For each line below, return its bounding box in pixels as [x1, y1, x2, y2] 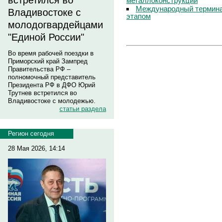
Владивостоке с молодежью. [8, 97, 96, 105]
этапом [126, 11, 151, 20]
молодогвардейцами [8, 19, 103, 30]
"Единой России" [8, 32, 84, 43]
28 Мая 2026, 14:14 [8, 145, 65, 152]
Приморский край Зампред [8, 57, 88, 65]
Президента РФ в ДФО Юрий [8, 81, 95, 89]
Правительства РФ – [8, 65, 70, 73]
